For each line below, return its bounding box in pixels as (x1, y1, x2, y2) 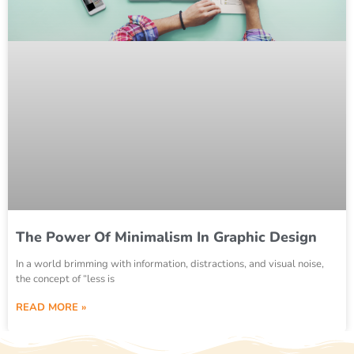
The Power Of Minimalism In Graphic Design (16, 228, 317, 247)
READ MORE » (16, 300, 86, 315)
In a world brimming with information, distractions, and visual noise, (16, 257, 324, 272)
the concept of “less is (16, 272, 115, 287)
